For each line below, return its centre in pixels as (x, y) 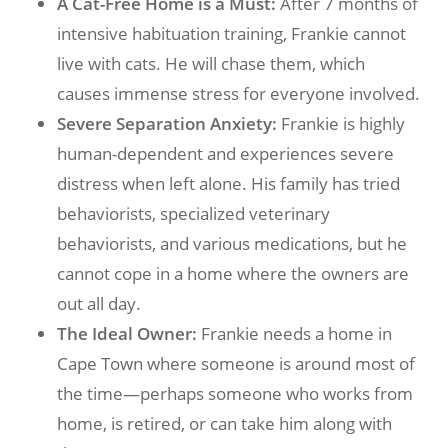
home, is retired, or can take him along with (224, 423)
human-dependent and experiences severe (225, 153)
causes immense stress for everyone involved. (238, 93)
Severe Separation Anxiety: (166, 123)
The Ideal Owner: (126, 333)
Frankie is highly (340, 123)
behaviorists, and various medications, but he (231, 243)
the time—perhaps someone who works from (234, 393)
